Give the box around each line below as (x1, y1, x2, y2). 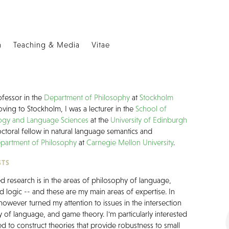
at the (88, 116, 111, 125)
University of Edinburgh (110, 116, 188, 125)
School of (135, 104, 167, 113)
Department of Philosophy (44, 93, 130, 102)
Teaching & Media (13, 40, 80, 50)
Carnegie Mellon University (86, 138, 174, 147)
